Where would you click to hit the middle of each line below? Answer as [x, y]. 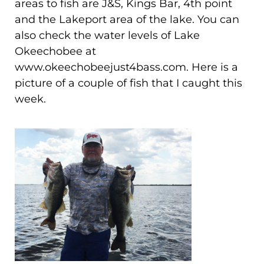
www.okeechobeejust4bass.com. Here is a [126, 67]
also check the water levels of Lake [107, 35]
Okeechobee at [55, 51]
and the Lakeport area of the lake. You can [127, 19]
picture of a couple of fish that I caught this [128, 83]
